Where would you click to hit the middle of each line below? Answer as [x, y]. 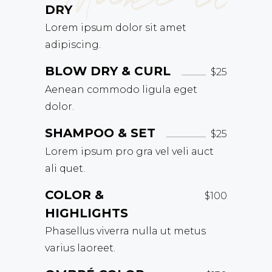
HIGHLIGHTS [87, 213]
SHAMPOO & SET [100, 133]
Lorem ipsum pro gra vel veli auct [129, 151]
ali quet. [65, 168]
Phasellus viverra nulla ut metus [125, 231]
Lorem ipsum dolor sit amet [116, 28]
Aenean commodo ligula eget [121, 90]
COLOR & [74, 195]
